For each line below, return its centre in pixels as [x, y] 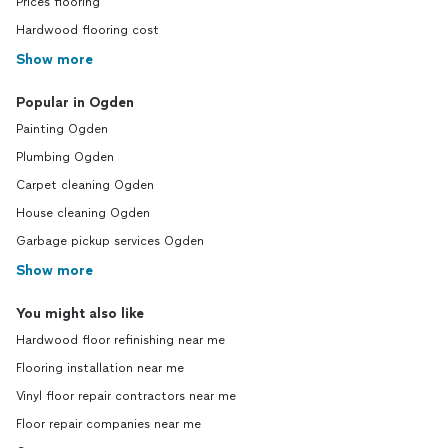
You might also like [80, 313]
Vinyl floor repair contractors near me [126, 396]
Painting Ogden [62, 129]
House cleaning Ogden [83, 213]
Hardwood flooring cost [87, 30]
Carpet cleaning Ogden [85, 185]
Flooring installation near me [100, 368]
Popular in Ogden [75, 102]
